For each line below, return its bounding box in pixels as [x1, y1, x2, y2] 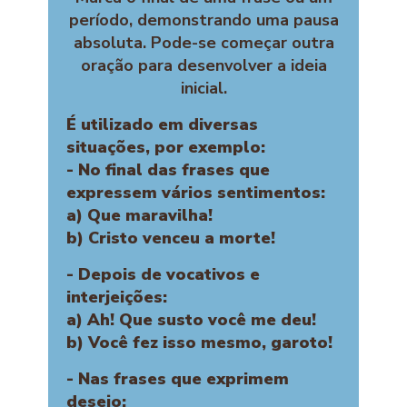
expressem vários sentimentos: [66, 182, 325, 204]
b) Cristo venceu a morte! [66, 227, 275, 250]
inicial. [180, 77, 227, 100]
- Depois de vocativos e [66, 263, 260, 286]
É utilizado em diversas [66, 114, 258, 136]
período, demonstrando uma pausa [68, 9, 339, 32]
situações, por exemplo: [66, 136, 265, 159]
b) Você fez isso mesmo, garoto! [66, 332, 333, 354]
